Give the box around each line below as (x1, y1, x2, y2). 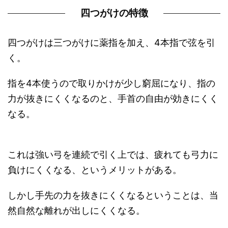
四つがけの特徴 (80, 8, 148, 19)
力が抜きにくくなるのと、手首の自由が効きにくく (8, 93, 218, 104)
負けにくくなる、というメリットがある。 (8, 164, 182, 176)
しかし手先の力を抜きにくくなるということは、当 (8, 190, 218, 201)
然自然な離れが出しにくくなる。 (8, 205, 145, 216)
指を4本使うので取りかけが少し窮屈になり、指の (8, 78, 215, 89)
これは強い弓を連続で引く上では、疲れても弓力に (8, 149, 218, 160)
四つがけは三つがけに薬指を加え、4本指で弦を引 (8, 37, 215, 48)
